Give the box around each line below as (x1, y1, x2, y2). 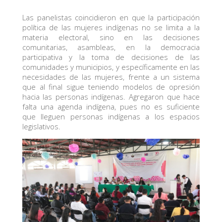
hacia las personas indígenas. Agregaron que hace (22, 91, 200, 102)
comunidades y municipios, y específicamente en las (22, 61, 200, 72)
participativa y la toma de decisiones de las (22, 52, 200, 62)
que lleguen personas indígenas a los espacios (22, 111, 200, 121)
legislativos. (22, 121, 60, 131)
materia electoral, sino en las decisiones (22, 32, 200, 42)
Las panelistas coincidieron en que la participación (22, 12, 200, 22)
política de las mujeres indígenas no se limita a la (22, 22, 200, 32)
